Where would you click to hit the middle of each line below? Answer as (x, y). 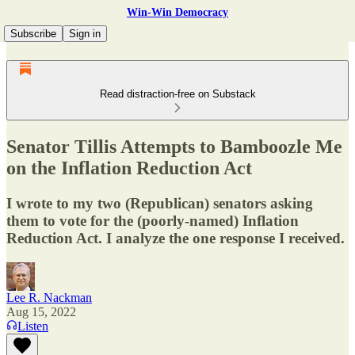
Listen (33, 326)
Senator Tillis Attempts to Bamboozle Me (174, 146)
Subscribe (33, 34)
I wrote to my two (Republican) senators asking (160, 203)
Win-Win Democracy (177, 12)
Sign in (85, 34)
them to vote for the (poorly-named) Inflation (153, 220)
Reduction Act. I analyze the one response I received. (176, 238)
